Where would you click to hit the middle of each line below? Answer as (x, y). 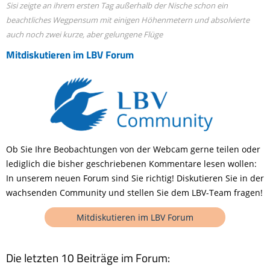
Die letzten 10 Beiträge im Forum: (88, 257)
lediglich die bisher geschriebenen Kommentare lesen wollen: (131, 163)
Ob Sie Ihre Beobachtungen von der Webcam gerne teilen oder (133, 149)
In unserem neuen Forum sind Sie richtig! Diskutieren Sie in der (135, 178)
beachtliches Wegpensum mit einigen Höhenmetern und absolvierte (128, 20)
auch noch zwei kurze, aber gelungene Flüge (84, 35)
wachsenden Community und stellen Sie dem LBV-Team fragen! (134, 192)
